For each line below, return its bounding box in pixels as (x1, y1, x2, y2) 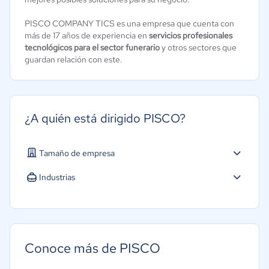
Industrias (39, 171, 75, 183)
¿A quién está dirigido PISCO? (25, 110, 186, 126)
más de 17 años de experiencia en (25, 30, 149, 41)
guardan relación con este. (25, 54, 126, 65)
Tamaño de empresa (39, 147, 115, 159)
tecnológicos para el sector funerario (25, 42, 160, 53)
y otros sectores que (160, 42, 237, 53)
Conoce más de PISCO (25, 240, 160, 257)
